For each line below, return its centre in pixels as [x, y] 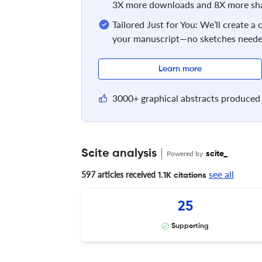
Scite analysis [119, 154]
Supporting [190, 226]
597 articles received [118, 174]
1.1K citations [181, 175]
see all [221, 174]
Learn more [180, 69]
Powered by [186, 153]
